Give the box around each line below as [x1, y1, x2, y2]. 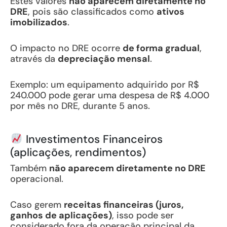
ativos [157, 6, 184, 18]
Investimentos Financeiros [22, 132, 163, 146]
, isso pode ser [112, 209, 174, 221]
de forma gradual [123, 42, 200, 54]
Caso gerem [10, 199, 64, 211]
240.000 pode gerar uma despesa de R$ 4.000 [10, 89, 209, 101]
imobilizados [10, 16, 67, 28]
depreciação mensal [58, 53, 150, 65]
